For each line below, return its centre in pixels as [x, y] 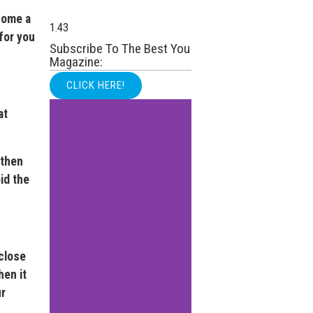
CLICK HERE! [96, 86]
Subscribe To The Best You [120, 49]
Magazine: [77, 62]
